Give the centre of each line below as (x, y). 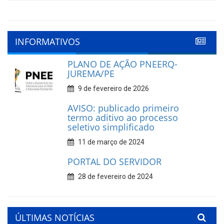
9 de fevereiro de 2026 (112, 88)
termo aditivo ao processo (122, 117)
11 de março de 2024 (110, 142)
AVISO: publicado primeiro (123, 108)
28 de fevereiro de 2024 (114, 176)
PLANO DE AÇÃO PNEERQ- (122, 64)
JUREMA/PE (91, 73)
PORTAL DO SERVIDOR (114, 161)
